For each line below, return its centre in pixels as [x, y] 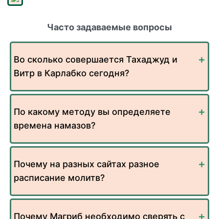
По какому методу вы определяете [92, 112]
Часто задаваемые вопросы [109, 27]
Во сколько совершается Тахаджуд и [96, 60]
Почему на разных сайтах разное [87, 164]
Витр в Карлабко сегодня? [71, 73]
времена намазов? [55, 126]
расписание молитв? [59, 178]
